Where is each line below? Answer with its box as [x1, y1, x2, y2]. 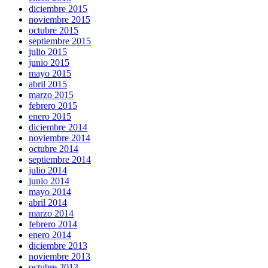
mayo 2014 [29, 187, 71, 197]
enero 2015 [29, 111, 71, 122]
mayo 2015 [29, 68, 71, 79]
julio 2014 [29, 165, 67, 176]
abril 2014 [29, 197, 67, 208]
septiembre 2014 [29, 154, 91, 165]
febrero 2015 [29, 100, 77, 111]
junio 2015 [29, 57, 69, 68]
